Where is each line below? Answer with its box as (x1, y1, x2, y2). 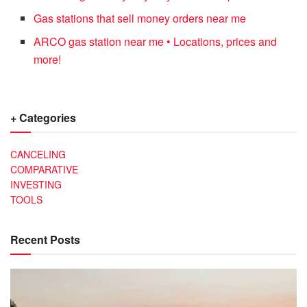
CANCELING (10, 147, 66, 161)
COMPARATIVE (10, 162, 78, 176)
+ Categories (10, 109, 76, 125)
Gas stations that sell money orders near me (34, 10, 247, 26)
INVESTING (10, 177, 62, 191)
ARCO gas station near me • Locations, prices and (34, 33, 278, 49)
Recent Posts (10, 231, 80, 247)
